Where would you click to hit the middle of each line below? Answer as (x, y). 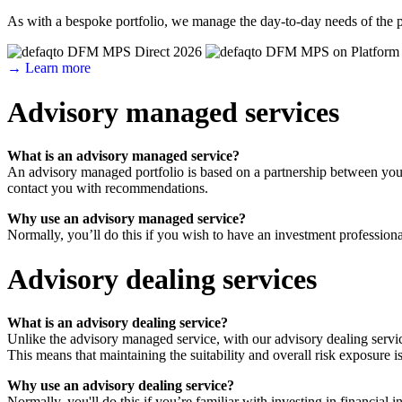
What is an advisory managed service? (123, 156)
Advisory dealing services (162, 279)
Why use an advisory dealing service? (121, 385)
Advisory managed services (173, 112)
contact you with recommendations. (108, 188)
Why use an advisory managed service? (127, 219)
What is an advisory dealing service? (118, 322)
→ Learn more (49, 68)
